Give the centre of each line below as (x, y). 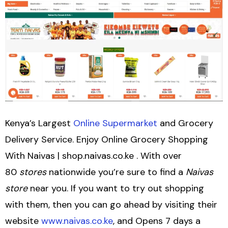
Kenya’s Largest (39, 123)
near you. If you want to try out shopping (116, 188)
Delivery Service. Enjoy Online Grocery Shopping (107, 139)
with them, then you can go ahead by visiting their (111, 204)
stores (33, 172)
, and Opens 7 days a (157, 221)
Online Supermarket (115, 123)
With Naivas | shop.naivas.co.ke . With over (93, 155)
